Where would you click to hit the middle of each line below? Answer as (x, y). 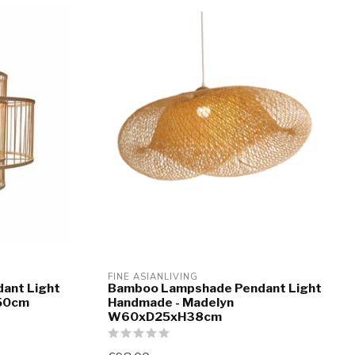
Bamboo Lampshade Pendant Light (215, 288)
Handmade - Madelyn (171, 303)
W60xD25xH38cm (165, 317)
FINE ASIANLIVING (153, 277)
